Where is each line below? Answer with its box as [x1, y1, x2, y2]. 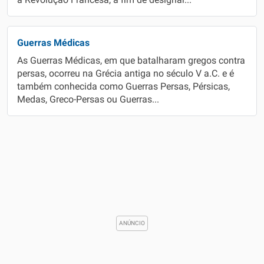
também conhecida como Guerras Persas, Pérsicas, [17, 81, 230, 92]
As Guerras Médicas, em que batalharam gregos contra [17, 55, 245, 66]
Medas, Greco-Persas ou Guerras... [17, 94, 159, 105]
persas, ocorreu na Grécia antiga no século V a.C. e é [17, 68, 234, 79]
